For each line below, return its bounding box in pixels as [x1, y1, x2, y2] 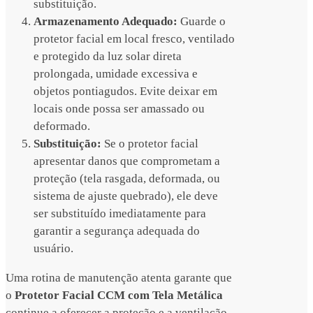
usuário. [34, 242, 73, 256]
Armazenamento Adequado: [34, 15, 177, 29]
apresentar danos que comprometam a [34, 154, 220, 168]
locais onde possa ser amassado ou [34, 102, 205, 116]
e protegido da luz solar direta [34, 50, 182, 64]
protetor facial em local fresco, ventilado [34, 32, 235, 46]
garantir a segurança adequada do [34, 224, 200, 238]
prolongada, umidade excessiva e [34, 67, 198, 81]
